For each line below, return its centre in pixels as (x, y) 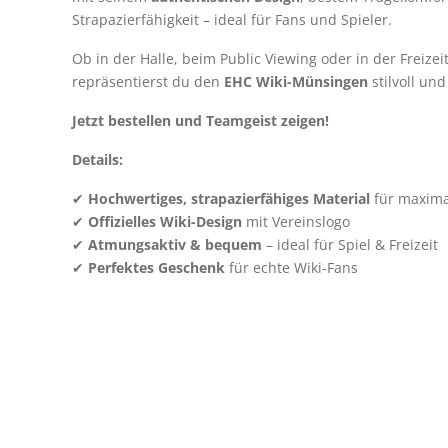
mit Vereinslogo (296, 221)
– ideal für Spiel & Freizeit (350, 244)
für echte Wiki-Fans (291, 267)
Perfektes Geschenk (156, 267)
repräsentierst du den (148, 81)
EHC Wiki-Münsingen (296, 81)
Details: (97, 159)
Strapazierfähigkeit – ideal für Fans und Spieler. (232, 19)
